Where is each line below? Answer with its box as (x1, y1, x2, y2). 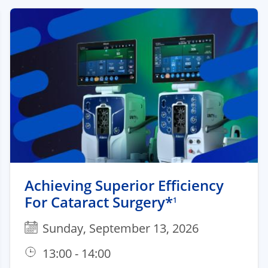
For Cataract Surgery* (25, 192, 173, 212)
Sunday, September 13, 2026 (42, 220, 199, 237)
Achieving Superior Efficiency (25, 175, 224, 196)
